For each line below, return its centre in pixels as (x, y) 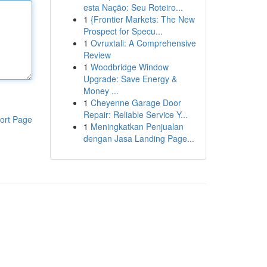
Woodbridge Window (129, 67)
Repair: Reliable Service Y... (135, 114)
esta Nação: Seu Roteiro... (133, 7)
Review (97, 55)
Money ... (101, 91)
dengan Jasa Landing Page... (139, 138)
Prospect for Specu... (123, 31)
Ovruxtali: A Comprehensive (143, 43)
